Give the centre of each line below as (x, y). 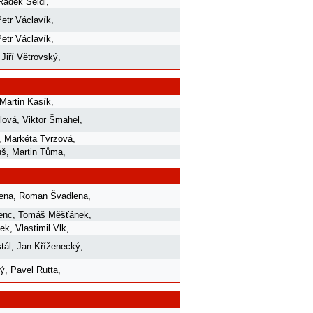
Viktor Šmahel (51, 119)
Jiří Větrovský (30, 57)
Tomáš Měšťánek (53, 214)
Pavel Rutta (34, 270)
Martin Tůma (37, 152)
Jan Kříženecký (49, 246)
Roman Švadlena (53, 196)
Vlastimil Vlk (41, 228)
